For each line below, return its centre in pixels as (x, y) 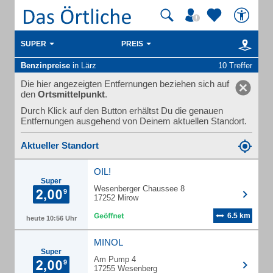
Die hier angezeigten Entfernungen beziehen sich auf (125, 84)
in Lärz (83, 66)
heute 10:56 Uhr (51, 218)
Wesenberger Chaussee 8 (139, 189)
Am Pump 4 (115, 259)
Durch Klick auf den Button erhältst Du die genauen (122, 111)
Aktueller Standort (60, 145)
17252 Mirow (116, 198)
